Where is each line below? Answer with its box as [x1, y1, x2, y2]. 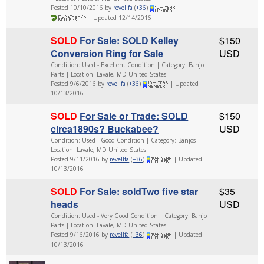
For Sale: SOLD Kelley [80, 33, 179, 47]
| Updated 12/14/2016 [87, 13, 152, 22]
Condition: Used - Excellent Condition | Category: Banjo [51, 60, 204, 69]
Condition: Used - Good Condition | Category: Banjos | [51, 136, 201, 144]
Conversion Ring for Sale [51, 46, 164, 60]
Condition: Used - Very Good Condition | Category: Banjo [51, 212, 207, 220]
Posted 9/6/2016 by [51, 79, 107, 88]
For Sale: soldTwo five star [80, 184, 199, 199]
